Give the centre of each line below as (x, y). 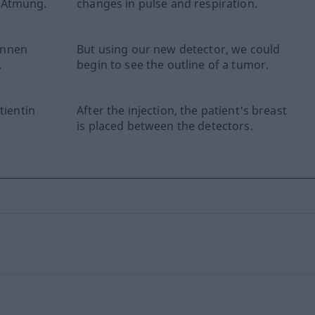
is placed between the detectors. (165, 126)
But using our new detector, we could (179, 49)
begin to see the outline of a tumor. (173, 65)
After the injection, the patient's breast (182, 110)
